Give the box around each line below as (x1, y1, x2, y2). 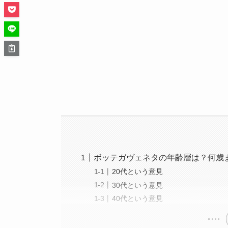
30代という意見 (112, 181, 163, 189)
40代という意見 (112, 194, 163, 203)
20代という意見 (112, 167, 163, 176)
